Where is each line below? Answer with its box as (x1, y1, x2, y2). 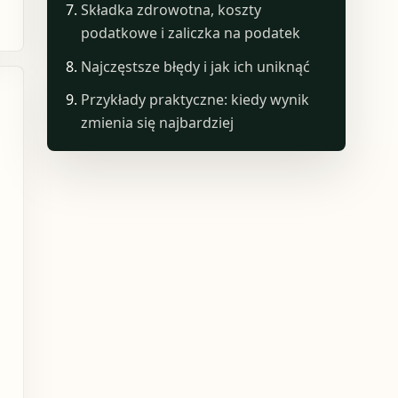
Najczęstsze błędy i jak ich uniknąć (81, 56, 311, 76)
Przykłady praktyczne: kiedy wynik (81, 90, 310, 110)
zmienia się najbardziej (81, 113, 235, 133)
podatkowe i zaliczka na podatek (81, 23, 301, 44)
